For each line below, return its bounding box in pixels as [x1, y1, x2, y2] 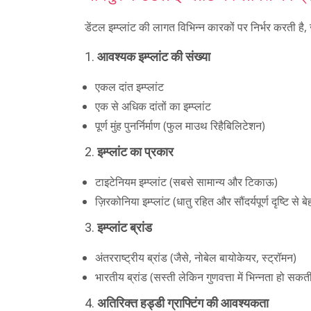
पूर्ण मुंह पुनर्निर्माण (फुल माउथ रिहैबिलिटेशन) [95, 118, 265, 134]
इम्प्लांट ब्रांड [97, 220, 152, 235]
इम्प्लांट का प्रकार [97, 144, 174, 160]
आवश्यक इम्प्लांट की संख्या [97, 49, 210, 65]
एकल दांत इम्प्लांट [95, 79, 164, 95]
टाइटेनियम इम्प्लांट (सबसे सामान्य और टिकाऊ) [95, 174, 278, 190]
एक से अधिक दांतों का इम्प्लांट [95, 99, 211, 115]
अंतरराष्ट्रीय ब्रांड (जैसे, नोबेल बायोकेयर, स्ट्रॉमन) [95, 250, 296, 266]
